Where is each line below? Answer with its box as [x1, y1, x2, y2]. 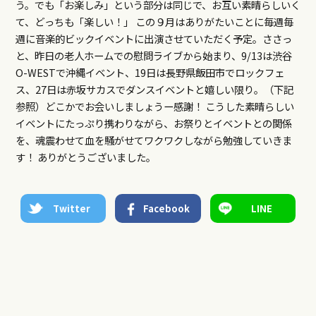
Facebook [143, 202, 190, 216]
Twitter [53, 202, 91, 216]
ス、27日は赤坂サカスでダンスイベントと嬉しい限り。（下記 [15, 82, 293, 97]
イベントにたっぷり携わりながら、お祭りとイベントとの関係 [15, 116, 292, 131]
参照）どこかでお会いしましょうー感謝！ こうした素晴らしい [15, 99, 294, 114]
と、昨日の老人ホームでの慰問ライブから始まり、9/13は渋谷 [15, 48, 292, 63]
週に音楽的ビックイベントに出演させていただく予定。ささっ [15, 31, 292, 47]
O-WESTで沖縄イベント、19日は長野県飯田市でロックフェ [15, 65, 284, 80]
